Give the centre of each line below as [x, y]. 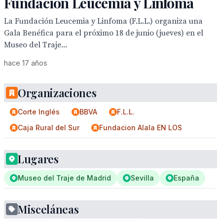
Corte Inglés [39, 112]
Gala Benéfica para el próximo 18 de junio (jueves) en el [104, 33]
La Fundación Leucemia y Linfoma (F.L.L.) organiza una [103, 21]
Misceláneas [48, 209]
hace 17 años [26, 63]
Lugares [38, 159]
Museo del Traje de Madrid [64, 178]
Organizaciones [57, 93]
